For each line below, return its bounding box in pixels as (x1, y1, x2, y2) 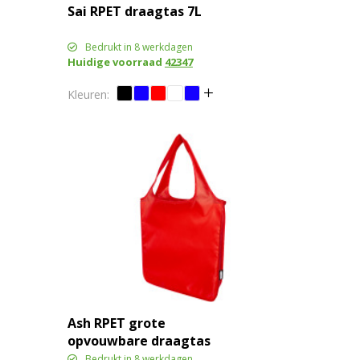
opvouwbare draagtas (67, 332, 211, 350)
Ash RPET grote (67, 314, 166, 333)
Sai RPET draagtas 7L (67, 2, 202, 21)
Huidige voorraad (67, 55, 165, 70)
